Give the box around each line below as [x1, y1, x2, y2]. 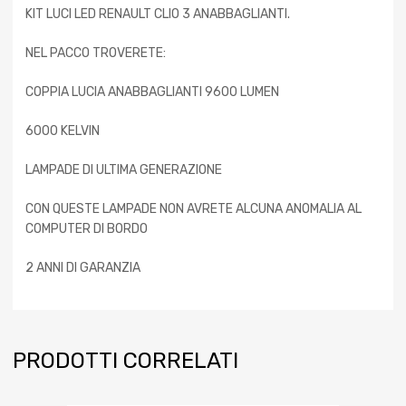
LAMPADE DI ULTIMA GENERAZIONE [25, 162, 222, 179]
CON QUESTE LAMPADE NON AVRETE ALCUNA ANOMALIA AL [25, 201, 362, 217]
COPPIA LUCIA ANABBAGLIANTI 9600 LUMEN [25, 84, 279, 101]
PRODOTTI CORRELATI [13, 348, 238, 374]
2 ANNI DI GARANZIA [25, 260, 140, 276]
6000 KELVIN [25, 123, 100, 140]
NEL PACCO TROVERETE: [25, 45, 166, 62]
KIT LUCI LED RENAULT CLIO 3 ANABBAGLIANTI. [25, 6, 290, 23]
